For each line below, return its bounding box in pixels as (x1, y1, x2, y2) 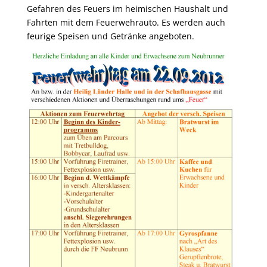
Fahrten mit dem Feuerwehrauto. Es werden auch (26, 17, 225, 28)
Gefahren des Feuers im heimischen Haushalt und (26, 3, 228, 14)
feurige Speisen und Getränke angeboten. (26, 30, 194, 42)
